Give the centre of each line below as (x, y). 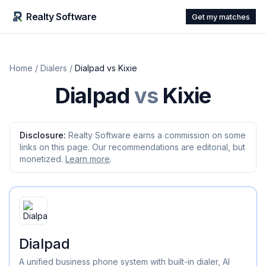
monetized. (41, 159)
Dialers (54, 68)
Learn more (88, 159)
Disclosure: (43, 135)
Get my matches (221, 17)
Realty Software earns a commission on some (157, 135)
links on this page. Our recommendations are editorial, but (132, 147)
